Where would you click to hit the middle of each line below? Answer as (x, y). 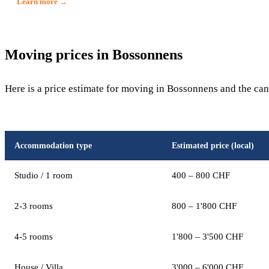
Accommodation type (53, 146)
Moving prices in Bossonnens (94, 55)
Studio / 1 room (44, 175)
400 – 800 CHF (201, 175)
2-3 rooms (34, 206)
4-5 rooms (34, 237)
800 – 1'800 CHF (204, 206)
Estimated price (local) (213, 146)
